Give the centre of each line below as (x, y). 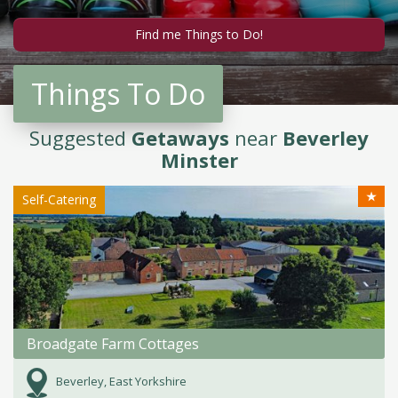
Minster (199, 160)
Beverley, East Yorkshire (121, 382)
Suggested (80, 138)
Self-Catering (59, 199)
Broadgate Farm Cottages (113, 344)
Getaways (180, 138)
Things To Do (118, 94)
